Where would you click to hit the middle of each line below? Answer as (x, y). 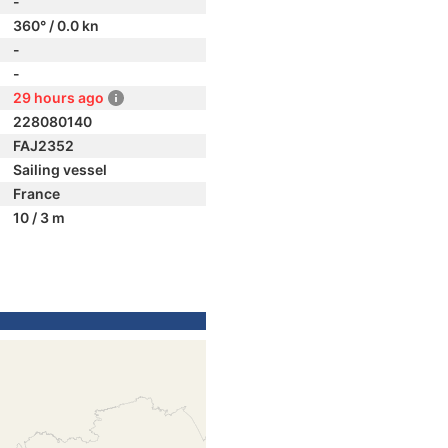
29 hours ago (58, 97)
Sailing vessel (60, 169)
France (36, 193)
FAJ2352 (43, 145)
